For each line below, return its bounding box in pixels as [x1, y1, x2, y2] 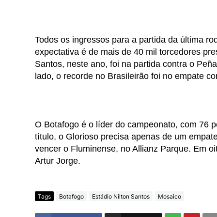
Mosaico [158, 192, 181, 200]
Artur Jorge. [35, 156, 80, 166]
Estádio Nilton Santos [92, 192, 150, 200]
